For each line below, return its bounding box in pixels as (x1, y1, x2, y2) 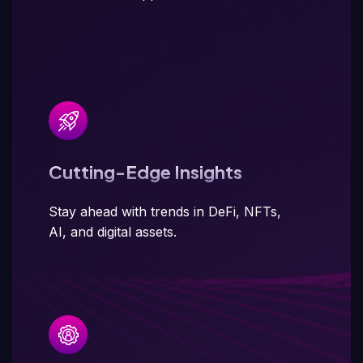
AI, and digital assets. (49, 224, 177, 240)
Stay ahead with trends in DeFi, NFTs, (49, 203, 281, 220)
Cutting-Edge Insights (49, 160, 242, 183)
